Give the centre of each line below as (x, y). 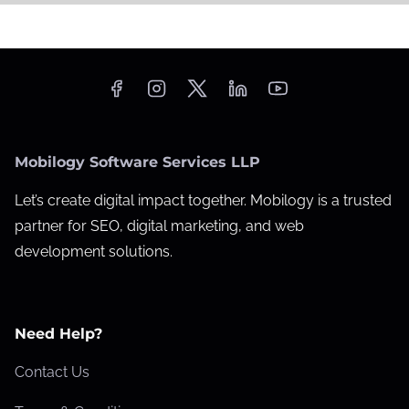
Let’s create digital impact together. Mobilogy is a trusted (203, 200)
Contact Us (52, 372)
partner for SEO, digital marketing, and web (159, 225)
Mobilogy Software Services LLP (137, 162)
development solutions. (94, 251)
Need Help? (58, 333)
